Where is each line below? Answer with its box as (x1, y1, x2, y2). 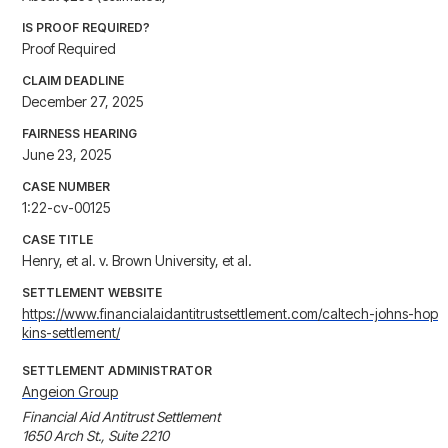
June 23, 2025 (22, 146, 112, 164)
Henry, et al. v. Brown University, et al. (22, 252, 252, 270)
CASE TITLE (22, 232, 93, 248)
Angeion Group (22, 383, 118, 401)
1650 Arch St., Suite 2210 (22, 427, 169, 445)
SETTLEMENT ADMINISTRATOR (22, 363, 212, 379)
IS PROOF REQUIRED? (22, 20, 150, 36)
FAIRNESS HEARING (22, 126, 137, 142)
